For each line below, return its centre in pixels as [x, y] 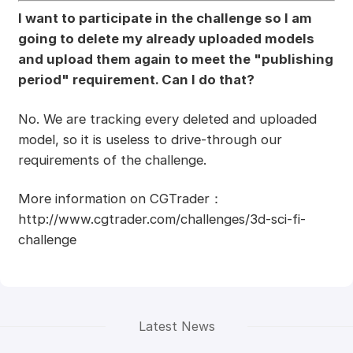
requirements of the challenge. [112, 160]
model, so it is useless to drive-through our [150, 139]
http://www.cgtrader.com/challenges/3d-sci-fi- [162, 219]
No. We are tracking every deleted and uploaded [167, 119]
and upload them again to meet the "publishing [175, 59]
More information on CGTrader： [120, 199]
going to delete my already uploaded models [166, 38]
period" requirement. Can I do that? [136, 79]
